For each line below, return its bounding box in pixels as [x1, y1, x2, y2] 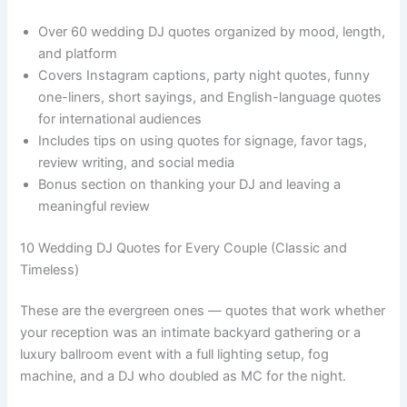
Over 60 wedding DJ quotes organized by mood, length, [38, 23, 386, 40]
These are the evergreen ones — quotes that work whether [20, 303, 386, 320]
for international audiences [38, 110, 203, 127]
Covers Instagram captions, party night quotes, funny [38, 66, 371, 84]
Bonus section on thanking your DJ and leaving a [38, 175, 342, 193]
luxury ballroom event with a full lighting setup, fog [20, 346, 330, 363]
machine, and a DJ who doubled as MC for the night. [20, 368, 347, 385]
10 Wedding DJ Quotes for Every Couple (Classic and [20, 239, 348, 256]
